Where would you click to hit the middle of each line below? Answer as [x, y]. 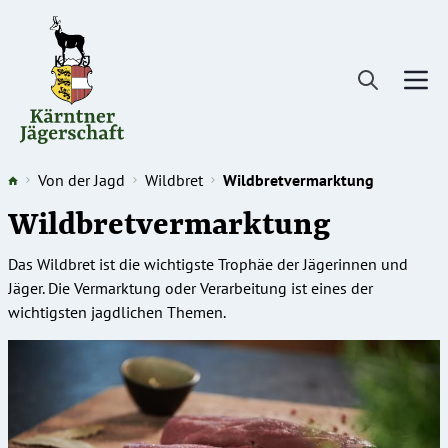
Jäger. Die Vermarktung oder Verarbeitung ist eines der [190, 288]
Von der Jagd [81, 180]
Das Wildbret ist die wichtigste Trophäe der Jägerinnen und [208, 264]
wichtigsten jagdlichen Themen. [117, 312]
